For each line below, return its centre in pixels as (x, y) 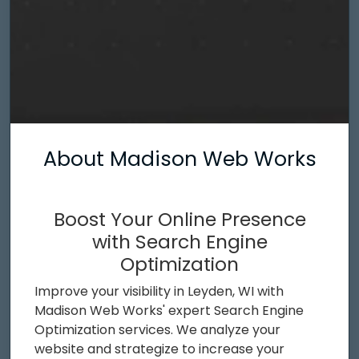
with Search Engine (179, 241)
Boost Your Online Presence (179, 219)
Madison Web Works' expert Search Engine (169, 310)
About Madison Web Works (179, 159)
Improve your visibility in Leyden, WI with (159, 291)
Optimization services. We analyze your (157, 329)
